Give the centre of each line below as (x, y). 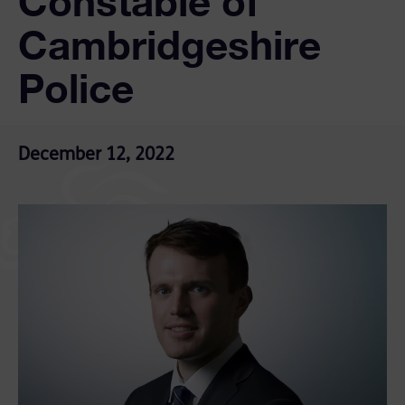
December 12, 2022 (96, 155)
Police (76, 88)
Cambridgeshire (170, 44)
